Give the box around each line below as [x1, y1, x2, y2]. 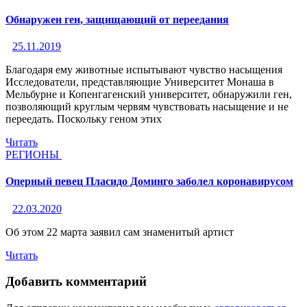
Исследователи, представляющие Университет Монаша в [5, 76, 274, 88]
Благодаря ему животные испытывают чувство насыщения [5, 64, 282, 76]
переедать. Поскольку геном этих [5, 113, 162, 125]
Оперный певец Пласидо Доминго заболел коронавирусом [5, 175, 293, 188]
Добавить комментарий [5, 274, 147, 289]
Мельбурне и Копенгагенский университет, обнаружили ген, [5, 88, 292, 101]
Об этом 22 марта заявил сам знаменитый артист [5, 225, 234, 238]
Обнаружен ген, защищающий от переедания [5, 13, 229, 25]
